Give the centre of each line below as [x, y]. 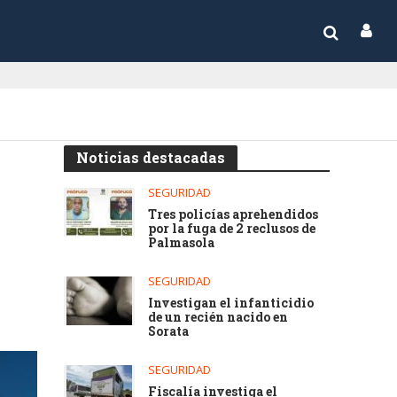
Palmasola [182, 242]
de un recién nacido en [218, 317]
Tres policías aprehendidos [234, 214]
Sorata [169, 331]
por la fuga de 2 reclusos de [232, 228]
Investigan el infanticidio [231, 303]
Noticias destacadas [151, 157]
